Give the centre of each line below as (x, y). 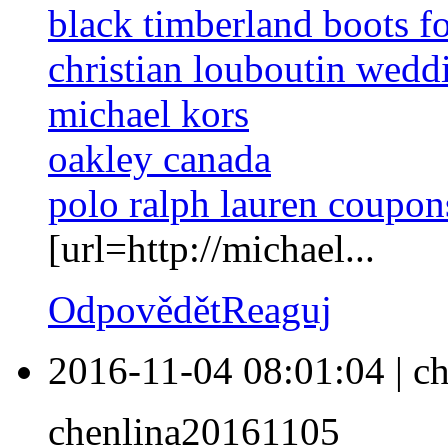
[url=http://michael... (211, 249)
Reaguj (276, 310)
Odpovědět (134, 310)
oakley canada (159, 159)
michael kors (148, 114)
